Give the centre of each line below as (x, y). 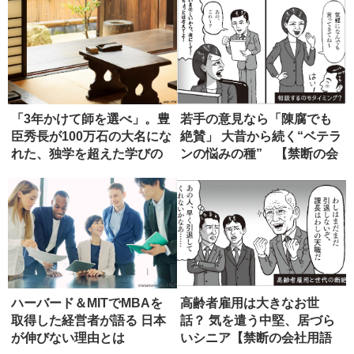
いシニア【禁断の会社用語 (256, 337)
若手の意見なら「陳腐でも (256, 119)
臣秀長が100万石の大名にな (91, 136)
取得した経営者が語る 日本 (88, 320)
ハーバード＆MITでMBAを (87, 303)
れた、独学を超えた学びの (87, 153)
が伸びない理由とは (68, 337)
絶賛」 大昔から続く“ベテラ (261, 136)
